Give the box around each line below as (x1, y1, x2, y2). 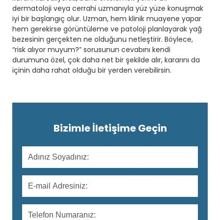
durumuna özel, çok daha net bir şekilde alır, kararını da (12, 55, 200, 65)
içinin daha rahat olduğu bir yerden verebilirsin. (12, 65, 171, 76)
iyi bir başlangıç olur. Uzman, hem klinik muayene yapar (12, 14, 201, 24)
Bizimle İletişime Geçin (53, 121, 167, 136)
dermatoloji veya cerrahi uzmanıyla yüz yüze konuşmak (12, 3, 203, 14)
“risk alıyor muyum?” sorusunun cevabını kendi (12, 45, 170, 55)
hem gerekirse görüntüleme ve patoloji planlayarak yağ (12, 24, 202, 34)
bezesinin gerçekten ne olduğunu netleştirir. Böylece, (12, 34, 193, 45)
